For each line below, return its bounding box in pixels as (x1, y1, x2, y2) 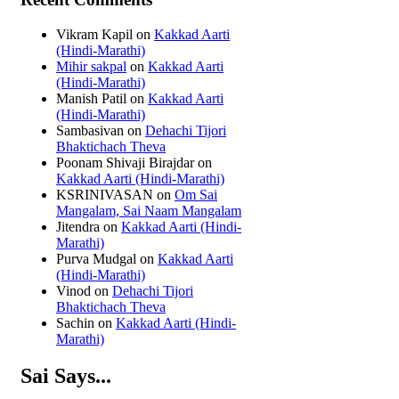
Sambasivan (56, 122, 124, 138)
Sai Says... (20, 364, 111, 388)
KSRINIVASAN (56, 186, 153, 202)
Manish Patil (56, 90, 126, 106)
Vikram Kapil (56, 26, 133, 42)
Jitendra (56, 218, 100, 234)
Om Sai (175, 186, 217, 202)
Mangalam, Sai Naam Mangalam (56, 202, 241, 218)
